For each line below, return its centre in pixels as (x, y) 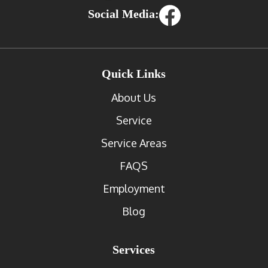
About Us (134, 97)
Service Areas (134, 143)
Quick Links (134, 73)
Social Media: (123, 13)
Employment (134, 188)
